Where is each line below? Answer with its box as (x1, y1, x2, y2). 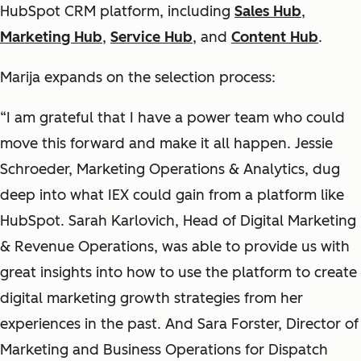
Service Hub (110, 27, 193, 46)
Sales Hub (234, 2, 301, 20)
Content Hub (231, 27, 318, 46)
